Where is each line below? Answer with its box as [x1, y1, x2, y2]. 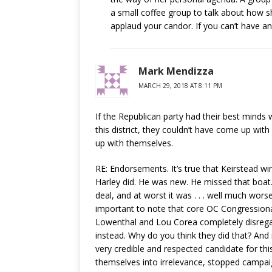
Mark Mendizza [138, 64, 214, 78]
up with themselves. [95, 137, 173, 149]
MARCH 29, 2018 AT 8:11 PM [138, 81, 222, 90]
